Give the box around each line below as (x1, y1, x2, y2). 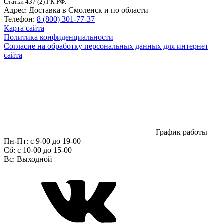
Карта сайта (4, 23, 44, 32)
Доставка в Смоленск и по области (29, 5, 148, 14)
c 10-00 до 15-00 (15, 145, 72, 154)
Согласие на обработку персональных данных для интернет (4, 41, 208, 50)
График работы (154, 127, 207, 136)
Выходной (15, 154, 52, 163)
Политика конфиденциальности (4, 32, 113, 41)
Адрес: (4, 5, 27, 14)
